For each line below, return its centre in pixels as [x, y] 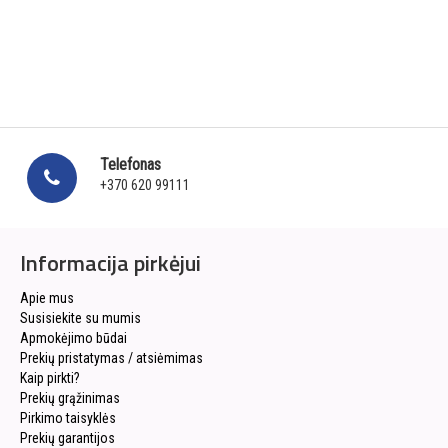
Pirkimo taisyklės [67, 418]
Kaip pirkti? [49, 378]
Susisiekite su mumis [80, 318]
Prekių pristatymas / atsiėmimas [111, 358]
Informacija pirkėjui [110, 263]
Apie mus [46, 298]
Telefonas [130, 165]
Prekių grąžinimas [69, 398]
